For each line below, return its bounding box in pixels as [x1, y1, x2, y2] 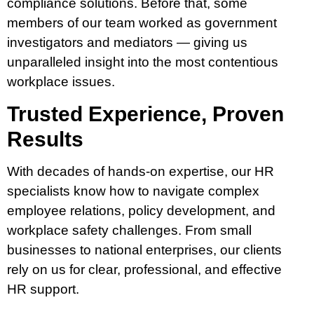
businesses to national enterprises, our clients [7, 243, 282, 258]
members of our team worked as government [7, 15, 277, 30]
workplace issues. [7, 74, 115, 89]
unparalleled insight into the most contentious [7, 54, 278, 69]
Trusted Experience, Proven [7, 102, 284, 126]
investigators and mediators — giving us [7, 34, 247, 50]
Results [7, 128, 83, 151]
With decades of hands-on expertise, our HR [7, 164, 274, 179]
